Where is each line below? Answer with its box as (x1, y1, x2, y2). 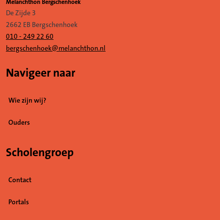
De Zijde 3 (6, 9, 36, 18)
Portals (8, 198, 29, 207)
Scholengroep (6, 146, 74, 160)
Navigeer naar (6, 67, 75, 80)
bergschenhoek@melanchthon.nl (6, 45, 106, 53)
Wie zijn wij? (8, 97, 46, 105)
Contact (8, 176, 31, 185)
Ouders (8, 119, 30, 127)
